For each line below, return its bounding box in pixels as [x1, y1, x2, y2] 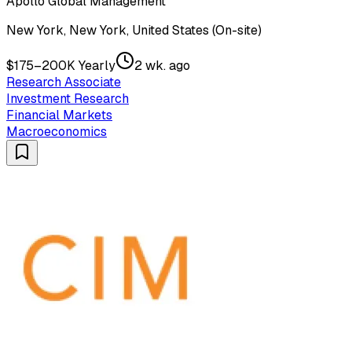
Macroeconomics [6, 123, 107, 140]
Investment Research [6, 90, 129, 107]
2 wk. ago [134, 57, 190, 74]
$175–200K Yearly [6, 57, 115, 74]
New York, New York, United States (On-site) [6, 21, 262, 38]
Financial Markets [6, 106, 112, 123]
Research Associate [6, 73, 121, 90]
